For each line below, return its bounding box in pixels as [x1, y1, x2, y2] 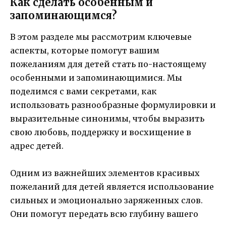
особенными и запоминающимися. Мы [10, 72, 182, 83]
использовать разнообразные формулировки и [10, 99, 216, 110]
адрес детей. [10, 140, 64, 151]
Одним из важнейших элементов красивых [10, 168, 200, 179]
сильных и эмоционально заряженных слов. [10, 195, 203, 206]
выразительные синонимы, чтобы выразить [10, 113, 204, 124]
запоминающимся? [10, 9, 117, 22]
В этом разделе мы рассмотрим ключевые [10, 31, 192, 42]
